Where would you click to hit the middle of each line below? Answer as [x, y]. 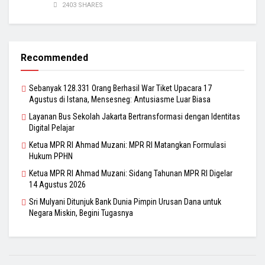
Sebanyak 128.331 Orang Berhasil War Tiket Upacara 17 [120, 88]
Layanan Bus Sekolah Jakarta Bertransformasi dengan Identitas [135, 117]
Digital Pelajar [52, 128]
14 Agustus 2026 [57, 185]
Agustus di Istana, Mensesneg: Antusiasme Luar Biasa [120, 100]
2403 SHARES [82, 5]
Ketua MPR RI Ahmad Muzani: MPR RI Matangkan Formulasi [127, 145]
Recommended [54, 58]
